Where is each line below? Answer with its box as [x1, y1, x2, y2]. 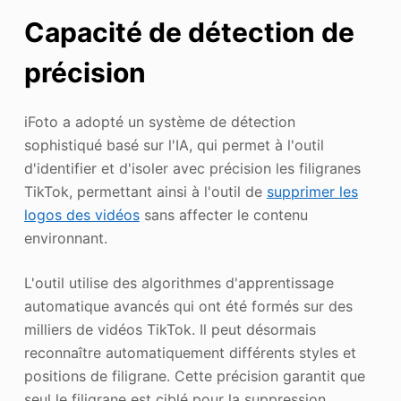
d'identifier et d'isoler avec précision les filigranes [23, 159, 361, 178]
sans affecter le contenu [139, 206, 308, 225]
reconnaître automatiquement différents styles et [23, 344, 356, 363]
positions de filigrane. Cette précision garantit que [23, 367, 365, 386]
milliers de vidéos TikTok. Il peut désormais [23, 320, 316, 339]
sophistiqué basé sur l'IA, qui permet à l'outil [23, 136, 324, 155]
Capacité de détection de [23, 16, 354, 49]
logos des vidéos [23, 206, 140, 225]
